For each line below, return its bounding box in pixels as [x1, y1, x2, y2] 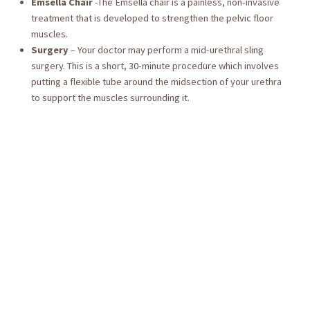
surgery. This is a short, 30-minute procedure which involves [30, 60, 279, 73]
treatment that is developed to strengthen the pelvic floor [30, 12, 273, 25]
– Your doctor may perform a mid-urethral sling [68, 44, 264, 57]
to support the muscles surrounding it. [30, 91, 190, 104]
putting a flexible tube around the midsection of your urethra [30, 75, 282, 89]
